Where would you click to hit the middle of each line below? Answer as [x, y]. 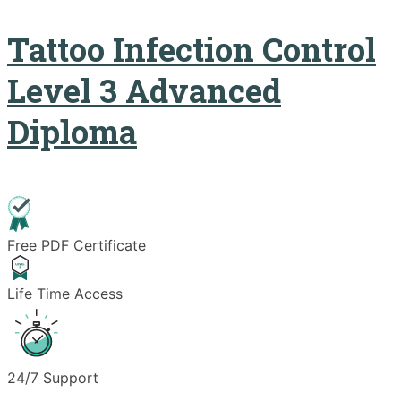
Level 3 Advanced [144, 90]
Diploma [72, 131]
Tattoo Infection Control [192, 49]
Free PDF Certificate [77, 245]
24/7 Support [53, 377]
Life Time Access [65, 293]
